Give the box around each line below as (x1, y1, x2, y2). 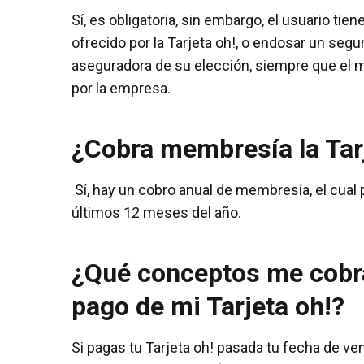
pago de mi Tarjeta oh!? (71, 290, 344, 322)
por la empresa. (71, 79, 171, 97)
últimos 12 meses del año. (71, 203, 241, 221)
